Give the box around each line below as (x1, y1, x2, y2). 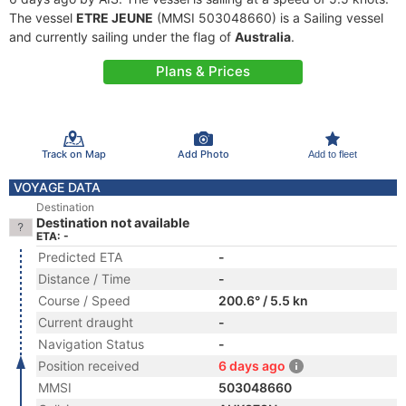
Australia (235, 29, 291, 44)
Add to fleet (307, 148, 357, 159)
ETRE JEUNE (76, 10, 153, 25)
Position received (38, 358, 140, 373)
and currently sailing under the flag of (9, 29, 235, 44)
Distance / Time (38, 271, 130, 286)
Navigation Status (38, 336, 144, 352)
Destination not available (36, 215, 189, 230)
